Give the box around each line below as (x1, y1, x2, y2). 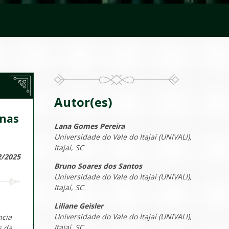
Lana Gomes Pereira (54, 121, 125, 131)
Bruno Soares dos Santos (54, 161, 142, 171)
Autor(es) (54, 94, 112, 110)
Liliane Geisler (54, 201, 103, 211)
